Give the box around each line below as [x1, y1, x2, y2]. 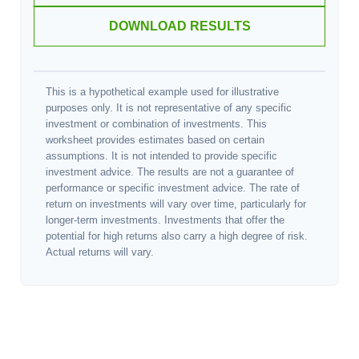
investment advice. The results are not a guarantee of [46, 166, 294, 178]
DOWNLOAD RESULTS [108, 19, 251, 33]
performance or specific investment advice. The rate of [46, 182, 300, 194]
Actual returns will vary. [46, 246, 154, 258]
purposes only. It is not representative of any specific [46, 102, 292, 114]
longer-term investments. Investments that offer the [46, 214, 284, 226]
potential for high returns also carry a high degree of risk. [46, 230, 308, 242]
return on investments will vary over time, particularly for [46, 198, 306, 210]
